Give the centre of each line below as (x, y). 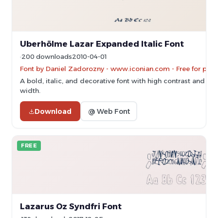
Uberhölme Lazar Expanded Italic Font (102, 44)
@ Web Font (109, 111)
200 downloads (47, 57)
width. (30, 91)
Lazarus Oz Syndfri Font (71, 206)
